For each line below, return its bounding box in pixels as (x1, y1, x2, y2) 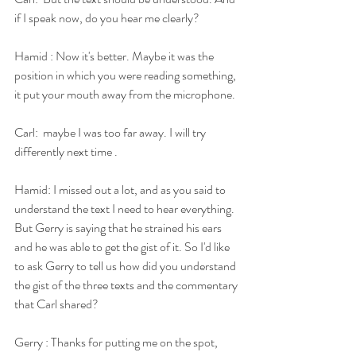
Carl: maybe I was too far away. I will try (14, 122, 208, 141)
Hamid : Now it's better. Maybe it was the (14, 46, 216, 65)
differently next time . (14, 141, 118, 161)
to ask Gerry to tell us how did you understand (14, 256, 238, 275)
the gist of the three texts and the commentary (14, 275, 240, 294)
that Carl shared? (14, 294, 99, 313)
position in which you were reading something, (14, 65, 238, 84)
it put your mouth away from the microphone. (14, 84, 235, 103)
